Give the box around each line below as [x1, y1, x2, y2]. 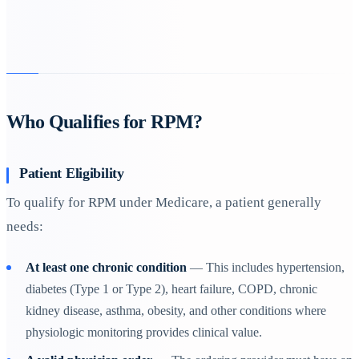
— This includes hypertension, [187, 260, 345, 274]
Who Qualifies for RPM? [6, 111, 203, 132]
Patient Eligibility [19, 165, 124, 182]
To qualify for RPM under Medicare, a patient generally [6, 195, 321, 211]
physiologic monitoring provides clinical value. [26, 325, 262, 339]
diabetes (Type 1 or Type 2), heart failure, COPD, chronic [26, 281, 317, 296]
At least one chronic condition [26, 260, 187, 274]
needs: [6, 219, 43, 235]
